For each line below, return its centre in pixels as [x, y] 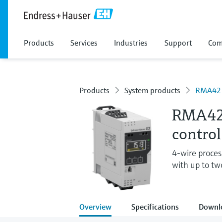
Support [178, 43]
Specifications [155, 206]
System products [152, 90]
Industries [131, 43]
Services [84, 43]
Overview [95, 206]
